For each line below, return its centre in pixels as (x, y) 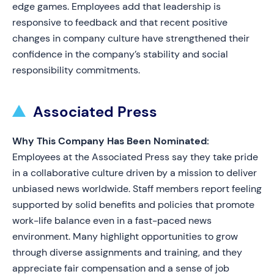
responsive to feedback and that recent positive (120, 22)
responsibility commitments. (76, 70)
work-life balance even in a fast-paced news (112, 220)
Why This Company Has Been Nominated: (111, 141)
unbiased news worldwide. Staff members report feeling (137, 189)
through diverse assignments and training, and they (127, 252)
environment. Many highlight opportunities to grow (125, 236)
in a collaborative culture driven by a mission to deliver (135, 173)
